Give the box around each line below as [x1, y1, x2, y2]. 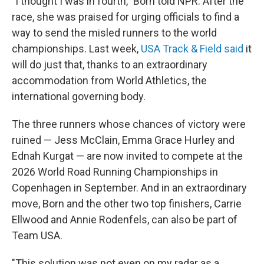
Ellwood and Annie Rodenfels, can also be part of [12, 213, 237, 226]
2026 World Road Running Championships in [12, 166, 218, 178]
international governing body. [12, 90, 146, 103]
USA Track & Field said [141, 42, 243, 55]
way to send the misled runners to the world [12, 27, 217, 39]
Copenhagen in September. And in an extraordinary [12, 181, 247, 194]
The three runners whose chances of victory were [12, 118, 246, 130]
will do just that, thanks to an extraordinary [12, 58, 207, 71]
